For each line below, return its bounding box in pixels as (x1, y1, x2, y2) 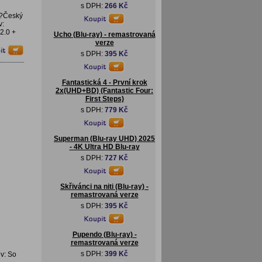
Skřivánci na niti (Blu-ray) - (60, 182, 149, 191)
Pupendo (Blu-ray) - (72, 230, 137, 239)
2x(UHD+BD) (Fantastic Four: (56, 87, 153, 95)
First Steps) (85, 95, 124, 103)
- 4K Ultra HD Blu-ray (69, 143, 140, 151)
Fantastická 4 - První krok (61, 78, 147, 87)
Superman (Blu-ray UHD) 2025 (54, 135, 155, 143)
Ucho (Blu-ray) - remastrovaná (53, 30, 156, 39)
